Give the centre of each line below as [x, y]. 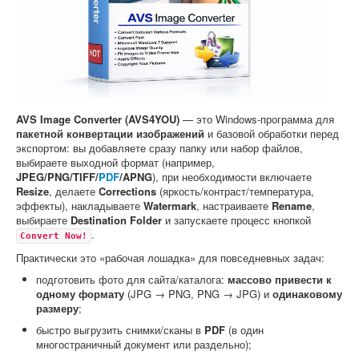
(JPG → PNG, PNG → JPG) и [198, 293]
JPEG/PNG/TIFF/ [57, 176]
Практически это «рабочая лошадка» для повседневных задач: [170, 257]
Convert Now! [54, 236]
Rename [292, 205]
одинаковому [307, 293]
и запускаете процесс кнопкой [236, 220]
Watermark [170, 205]
